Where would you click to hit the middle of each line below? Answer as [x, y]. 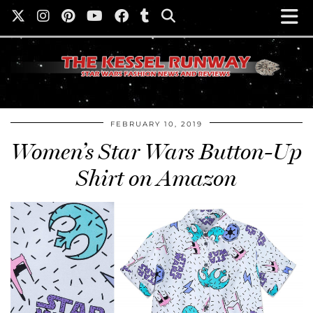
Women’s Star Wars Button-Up [156, 152]
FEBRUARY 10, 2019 [156, 124]
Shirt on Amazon [156, 179]
